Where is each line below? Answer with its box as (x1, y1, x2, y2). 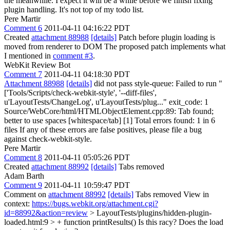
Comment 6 (4, 24, 42, 32)
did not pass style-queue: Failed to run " (92, 79, 222, 88)
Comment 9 (4, 181, 42, 189)
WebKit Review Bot (4, 61, 70, 69)
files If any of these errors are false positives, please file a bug (4, 125, 202, 134)
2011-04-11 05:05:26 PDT (44, 153, 130, 162)
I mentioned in (4, 51, 53, 60)
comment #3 (53, 51, 93, 60)
